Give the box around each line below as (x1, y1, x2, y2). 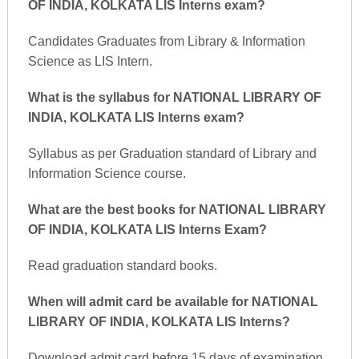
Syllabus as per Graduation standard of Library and (27, 147, 317, 160)
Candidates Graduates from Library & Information (27, 34, 305, 48)
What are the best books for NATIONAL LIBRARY (27, 203, 326, 216)
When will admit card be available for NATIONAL (27, 295, 318, 309)
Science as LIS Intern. (27, 54, 152, 68)
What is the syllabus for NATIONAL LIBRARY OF (27, 91, 321, 104)
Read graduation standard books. (27, 259, 217, 272)
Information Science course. (27, 167, 186, 180)
